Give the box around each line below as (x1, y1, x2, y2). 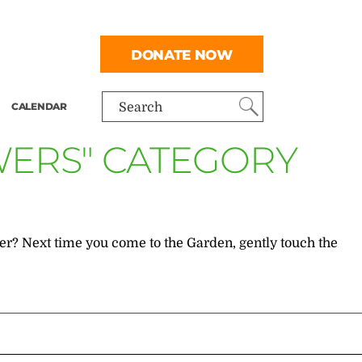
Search (119, 100, 163, 115)
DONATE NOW (131, 45, 233, 63)
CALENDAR (11, 100, 68, 112)
